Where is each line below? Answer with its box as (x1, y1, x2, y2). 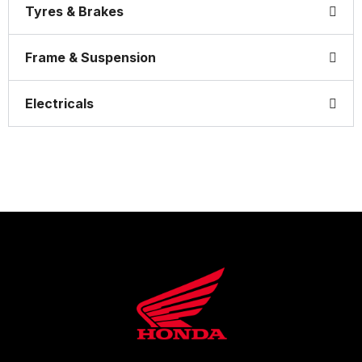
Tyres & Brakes (25, 3, 124, 20)
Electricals (25, 95, 94, 112)
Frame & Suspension (25, 49, 156, 66)
